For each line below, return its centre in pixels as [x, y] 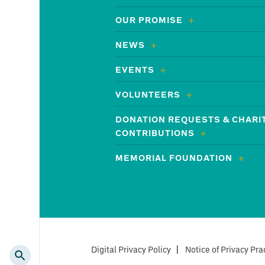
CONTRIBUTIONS [155, 132]
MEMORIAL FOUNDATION [174, 157]
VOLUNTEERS [148, 94]
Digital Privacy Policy [131, 249]
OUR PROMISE [149, 20]
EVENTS [135, 69]
